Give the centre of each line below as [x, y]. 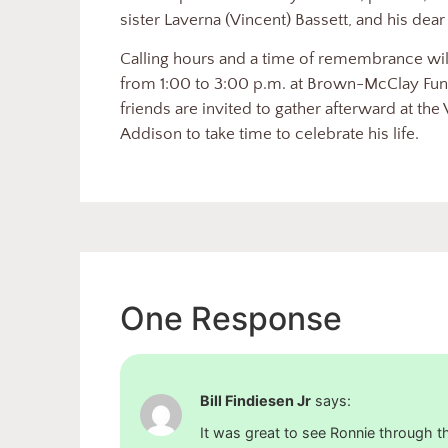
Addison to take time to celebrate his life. [269, 134]
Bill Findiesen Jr [255, 400]
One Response [231, 318]
